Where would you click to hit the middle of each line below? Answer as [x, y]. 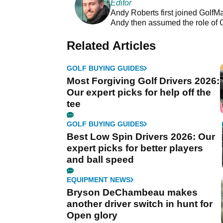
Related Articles [111, 46]
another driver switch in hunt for [140, 204]
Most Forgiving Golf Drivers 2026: [143, 81]
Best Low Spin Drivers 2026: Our [141, 137]
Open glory [92, 216]
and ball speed [100, 160]
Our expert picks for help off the [139, 93]
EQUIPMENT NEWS [99, 180]
